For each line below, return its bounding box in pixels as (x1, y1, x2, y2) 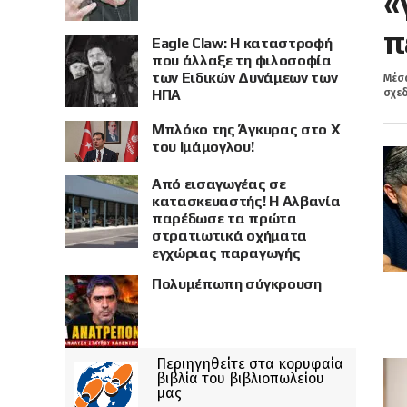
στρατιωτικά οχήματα (152, 227, 307, 245)
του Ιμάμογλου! (152, 138, 254, 155)
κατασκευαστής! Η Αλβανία (152, 193, 341, 211)
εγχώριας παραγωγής (152, 244, 301, 263)
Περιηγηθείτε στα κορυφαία (156, 355, 343, 373)
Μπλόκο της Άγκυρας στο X (152, 121, 341, 138)
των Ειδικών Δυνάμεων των (152, 69, 338, 86)
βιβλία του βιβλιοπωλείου (156, 370, 324, 388)
